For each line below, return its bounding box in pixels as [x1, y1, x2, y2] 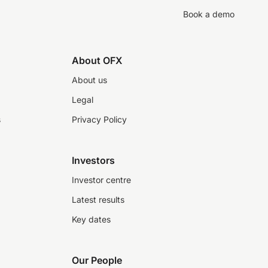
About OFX [72, 54, 123, 66]
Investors [72, 154, 115, 166]
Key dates [72, 214, 111, 224]
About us [72, 75, 107, 85]
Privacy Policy [72, 114, 127, 124]
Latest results [72, 194, 124, 205]
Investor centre [72, 175, 131, 185]
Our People [72, 254, 122, 266]
